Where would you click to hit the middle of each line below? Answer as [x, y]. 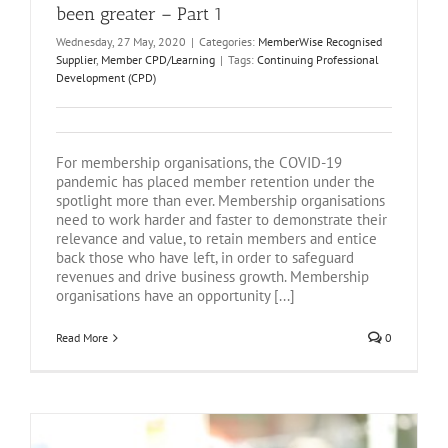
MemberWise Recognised [320, 42]
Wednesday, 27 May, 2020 [121, 42]
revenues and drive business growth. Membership [212, 277]
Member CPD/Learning [158, 60]
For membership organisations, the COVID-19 [199, 163]
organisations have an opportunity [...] [175, 296]
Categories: [228, 42]
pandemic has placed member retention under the [215, 182]
